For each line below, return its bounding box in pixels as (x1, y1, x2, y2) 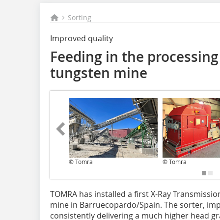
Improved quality (50, 33, 113, 44)
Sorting (68, 13, 92, 22)
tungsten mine (50, 64, 147, 82)
